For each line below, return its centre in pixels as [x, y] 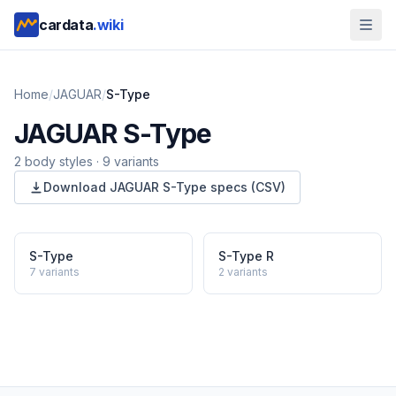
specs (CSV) [246, 187]
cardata [66, 25]
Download [76, 187]
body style [54, 161]
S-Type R [246, 256]
